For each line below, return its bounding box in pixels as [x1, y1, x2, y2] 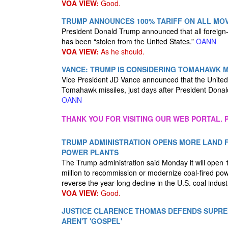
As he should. [99, 46, 145, 56]
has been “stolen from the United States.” [62, 36, 196, 46]
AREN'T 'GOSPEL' [62, 216, 122, 226]
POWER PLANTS [62, 147, 119, 157]
